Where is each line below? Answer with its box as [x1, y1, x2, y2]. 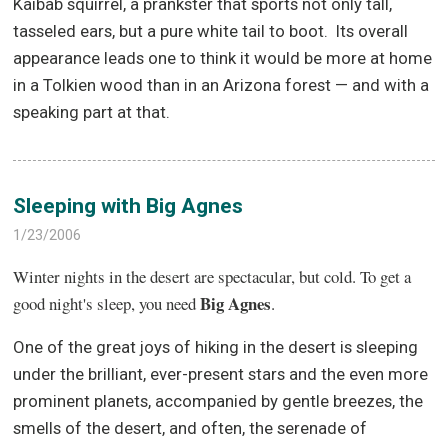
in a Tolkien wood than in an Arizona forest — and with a [13, 75, 430, 96]
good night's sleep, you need [13, 291, 201, 315]
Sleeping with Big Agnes [13, 193, 244, 218]
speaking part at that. [13, 102, 171, 123]
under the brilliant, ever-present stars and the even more [13, 363, 429, 384]
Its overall [336, 21, 409, 42]
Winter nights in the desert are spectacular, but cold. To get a [13, 264, 412, 288]
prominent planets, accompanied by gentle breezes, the [13, 390, 424, 411]
